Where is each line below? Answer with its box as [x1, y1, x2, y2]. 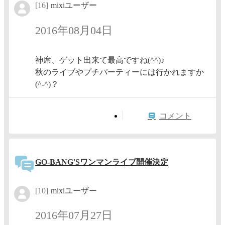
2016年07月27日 [35, 209, 113, 222]
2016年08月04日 [35, 24, 113, 37]
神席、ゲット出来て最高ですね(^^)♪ [35, 56, 165, 65]
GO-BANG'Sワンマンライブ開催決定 [35, 158, 168, 167]
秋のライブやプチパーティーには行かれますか [35, 68, 204, 77]
